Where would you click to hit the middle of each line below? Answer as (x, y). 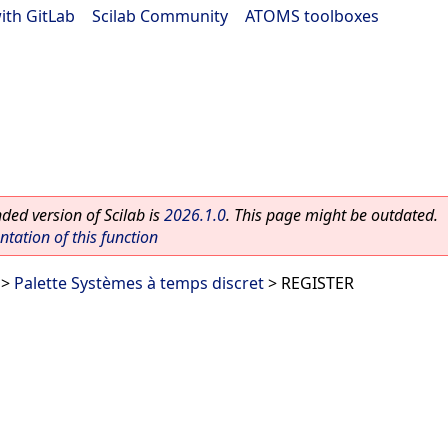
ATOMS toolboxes (312, 16)
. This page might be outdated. (332, 215)
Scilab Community (160, 16)
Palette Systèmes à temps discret (139, 283)
